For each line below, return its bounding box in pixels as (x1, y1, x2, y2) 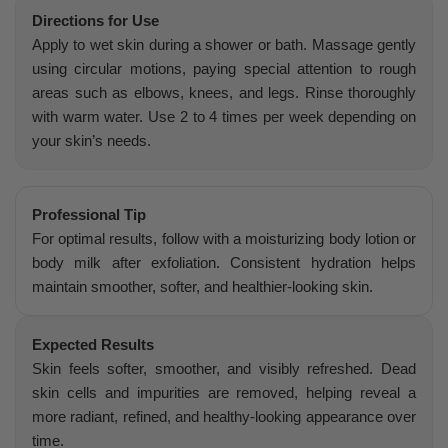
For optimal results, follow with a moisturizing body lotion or (32, 229, 416, 247)
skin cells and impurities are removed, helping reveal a (32, 383, 416, 401)
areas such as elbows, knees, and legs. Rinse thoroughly (32, 83, 416, 101)
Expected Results (32, 335, 154, 353)
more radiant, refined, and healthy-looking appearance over (32, 407, 416, 425)
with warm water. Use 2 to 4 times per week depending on (32, 107, 416, 125)
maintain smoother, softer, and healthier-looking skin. (32, 277, 373, 295)
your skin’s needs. (32, 131, 151, 149)
